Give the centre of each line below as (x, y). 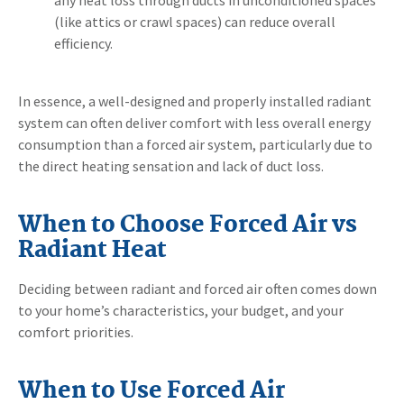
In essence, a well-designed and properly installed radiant (195, 101)
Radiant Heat (92, 250)
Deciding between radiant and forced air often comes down (197, 288)
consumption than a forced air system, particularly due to (195, 144)
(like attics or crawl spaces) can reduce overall (195, 21)
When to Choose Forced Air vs (188, 225)
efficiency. (83, 43)
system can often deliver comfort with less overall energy (194, 122)
